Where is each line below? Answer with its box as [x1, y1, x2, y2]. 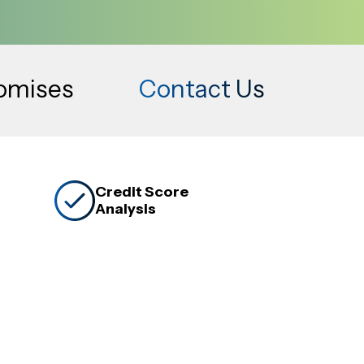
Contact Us [138, 74, 264, 104]
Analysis [95, 200, 156, 218]
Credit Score [95, 183, 188, 201]
